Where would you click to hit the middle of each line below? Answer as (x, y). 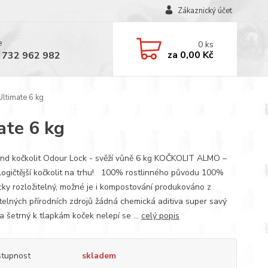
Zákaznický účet (205, 11)
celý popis (160, 216)
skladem (99, 256)
